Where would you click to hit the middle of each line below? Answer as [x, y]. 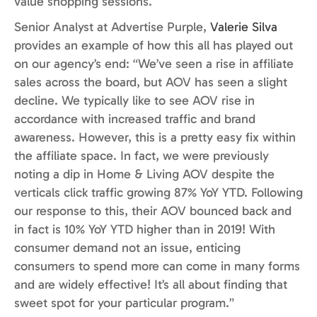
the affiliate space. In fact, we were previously [142, 156]
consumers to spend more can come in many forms [157, 266]
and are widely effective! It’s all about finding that [151, 285]
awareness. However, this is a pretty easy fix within [155, 138]
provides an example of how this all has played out [154, 46]
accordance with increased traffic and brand [135, 119]
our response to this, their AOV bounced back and [153, 211]
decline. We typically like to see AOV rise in [134, 101]
